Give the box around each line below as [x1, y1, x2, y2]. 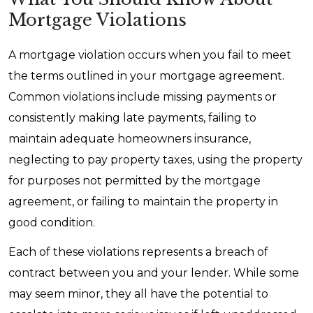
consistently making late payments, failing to [8, 111, 256, 124]
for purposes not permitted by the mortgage [8, 174, 261, 187]
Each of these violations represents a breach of [8, 245, 268, 259]
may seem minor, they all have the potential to [8, 287, 268, 300]
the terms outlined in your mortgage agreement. [8, 69, 284, 82]
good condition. [8, 216, 95, 229]
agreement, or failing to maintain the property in [8, 195, 278, 208]
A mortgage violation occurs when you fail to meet [8, 48, 291, 61]
